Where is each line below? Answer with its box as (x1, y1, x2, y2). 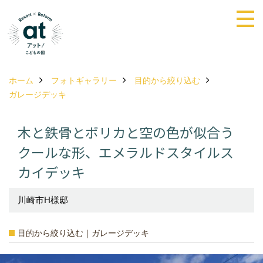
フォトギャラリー (51, 75, 117, 85)
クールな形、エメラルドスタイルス (18, 141, 234, 162)
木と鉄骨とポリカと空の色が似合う (18, 122, 234, 142)
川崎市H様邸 (18, 194, 68, 205)
